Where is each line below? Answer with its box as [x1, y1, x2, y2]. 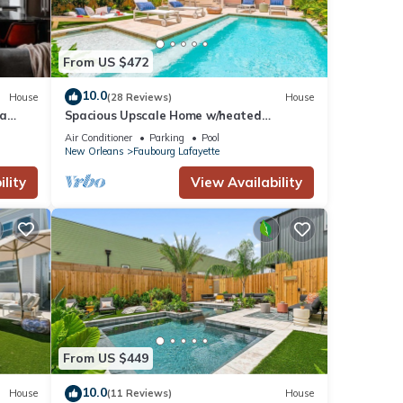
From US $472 [62, 53, 148, 70]
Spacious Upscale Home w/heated [64, 108, 262, 123]
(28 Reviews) [106, 90, 172, 103]
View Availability [191, 174, 302, 192]
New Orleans [64, 145, 124, 158]
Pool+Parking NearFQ [64, 124, 189, 139]
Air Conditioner [64, 131, 132, 145]
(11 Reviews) [106, 387, 172, 400]
